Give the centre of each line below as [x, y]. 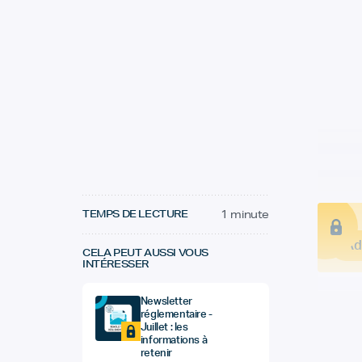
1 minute [245, 214]
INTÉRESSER [116, 264]
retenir [156, 354]
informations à [174, 341]
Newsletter [166, 302]
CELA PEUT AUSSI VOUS [145, 253]
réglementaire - [176, 315]
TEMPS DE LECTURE [135, 214]
